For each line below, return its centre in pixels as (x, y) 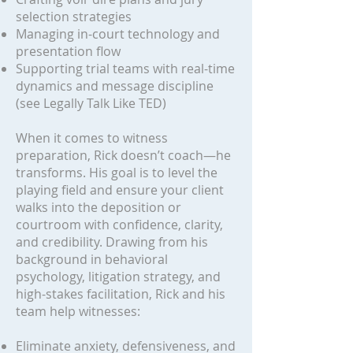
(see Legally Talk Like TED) (91, 103)
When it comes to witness (92, 138)
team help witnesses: (78, 311)
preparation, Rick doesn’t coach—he (123, 155)
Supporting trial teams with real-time (125, 69)
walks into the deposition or (98, 207)
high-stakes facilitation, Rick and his (121, 294)
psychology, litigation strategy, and (118, 277)
